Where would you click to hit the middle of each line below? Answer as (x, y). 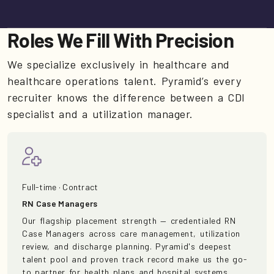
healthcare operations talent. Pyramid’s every (124, 81)
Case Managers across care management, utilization (131, 234)
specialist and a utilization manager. (100, 114)
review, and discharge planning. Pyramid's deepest (127, 246)
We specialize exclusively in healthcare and (119, 65)
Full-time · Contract (60, 187)
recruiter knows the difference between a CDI (126, 98)
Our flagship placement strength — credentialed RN (129, 221)
